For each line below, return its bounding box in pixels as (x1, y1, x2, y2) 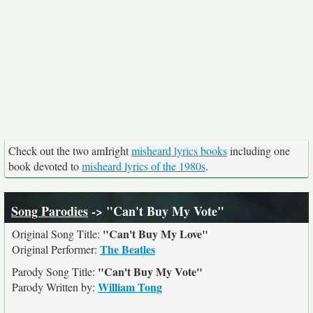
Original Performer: (12, 242, 100, 256)
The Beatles (100, 241, 155, 257)
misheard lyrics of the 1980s (82, 159, 205, 173)
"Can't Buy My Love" (103, 226, 208, 242)
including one (227, 143, 290, 158)
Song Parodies (11, 202, 88, 220)
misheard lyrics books (131, 143, 227, 158)
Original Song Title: (12, 226, 103, 241)
